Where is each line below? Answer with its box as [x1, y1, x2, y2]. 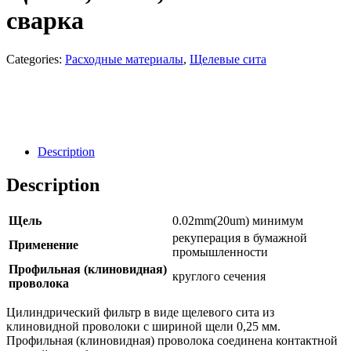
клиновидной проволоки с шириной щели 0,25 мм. [6, 319, 280, 333]
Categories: [6, 52, 65, 66]
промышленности [172, 244, 268, 259]
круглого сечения [172, 269, 266, 283]
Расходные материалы [65, 52, 183, 66]
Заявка [207, 118, 242, 132]
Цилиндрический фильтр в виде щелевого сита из [6, 305, 274, 319]
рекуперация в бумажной [172, 230, 307, 244]
